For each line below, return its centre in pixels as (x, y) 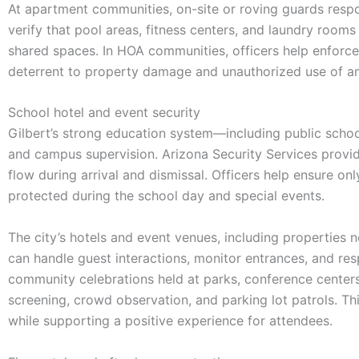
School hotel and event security (104, 113)
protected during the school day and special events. (166, 196)
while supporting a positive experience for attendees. (170, 320)
